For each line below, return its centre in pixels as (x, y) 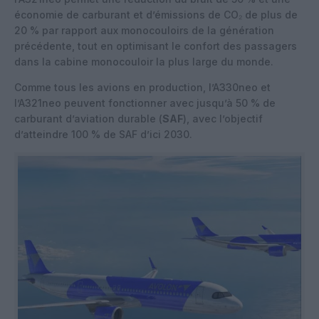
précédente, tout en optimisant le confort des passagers (156, 46)
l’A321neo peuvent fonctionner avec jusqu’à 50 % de (145, 103)
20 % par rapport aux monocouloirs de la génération (144, 30)
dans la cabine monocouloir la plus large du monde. (144, 61)
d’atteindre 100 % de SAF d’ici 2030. (103, 134)
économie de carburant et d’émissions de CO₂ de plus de (156, 14)
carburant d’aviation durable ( (88, 118)
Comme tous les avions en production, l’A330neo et (142, 87)
